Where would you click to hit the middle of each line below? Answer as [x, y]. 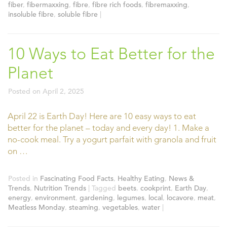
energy [20, 198]
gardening [96, 198]
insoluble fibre [31, 14]
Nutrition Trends [60, 188]
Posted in [23, 178]
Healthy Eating [141, 178]
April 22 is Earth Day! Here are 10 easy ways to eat [102, 116]
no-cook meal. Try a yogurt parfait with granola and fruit [112, 139]
